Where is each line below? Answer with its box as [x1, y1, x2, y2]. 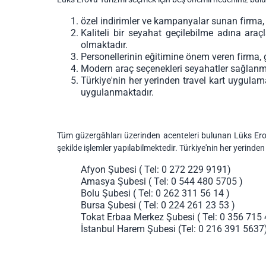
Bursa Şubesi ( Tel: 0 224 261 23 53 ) [81, 199, 235, 211]
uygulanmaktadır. [81, 87, 154, 99]
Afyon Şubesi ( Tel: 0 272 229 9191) [81, 164, 231, 176]
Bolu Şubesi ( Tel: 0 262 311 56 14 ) [81, 188, 230, 199]
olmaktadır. [81, 39, 128, 51]
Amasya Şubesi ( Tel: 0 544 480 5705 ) [81, 176, 243, 188]
